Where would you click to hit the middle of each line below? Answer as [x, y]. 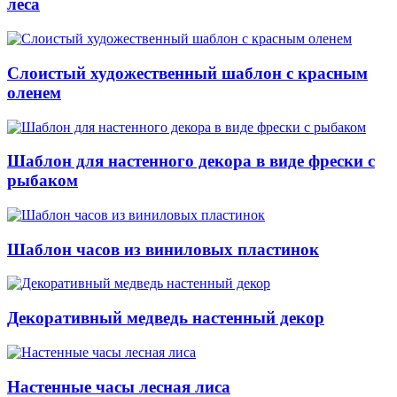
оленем [34, 92]
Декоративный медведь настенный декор [166, 318]
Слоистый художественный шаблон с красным [187, 73]
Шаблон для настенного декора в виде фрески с [191, 161]
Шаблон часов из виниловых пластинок [163, 249]
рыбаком [43, 181]
